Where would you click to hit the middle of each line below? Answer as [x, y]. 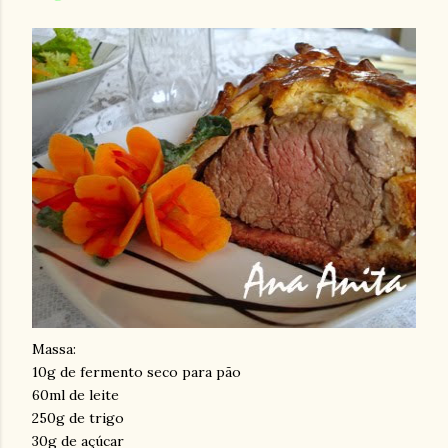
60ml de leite [75, 395]
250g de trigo [78, 418]
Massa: [54, 349]
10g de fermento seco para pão [136, 372]
